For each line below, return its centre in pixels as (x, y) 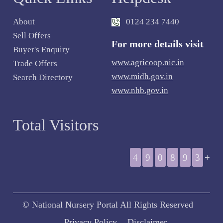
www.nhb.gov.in (140, 90)
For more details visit (158, 44)
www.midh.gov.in (142, 76)
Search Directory (43, 77)
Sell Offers (32, 35)
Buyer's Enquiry (42, 49)
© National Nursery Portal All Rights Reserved (108, 204)
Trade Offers (35, 63)
